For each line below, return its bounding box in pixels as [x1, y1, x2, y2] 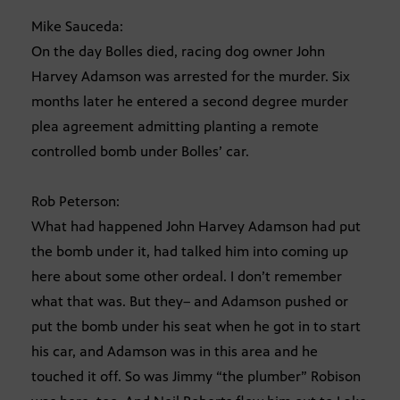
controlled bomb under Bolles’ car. [31, 143, 249, 161]
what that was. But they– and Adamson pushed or [31, 293, 348, 311]
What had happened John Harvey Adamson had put [31, 218, 361, 236]
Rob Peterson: [31, 193, 120, 211]
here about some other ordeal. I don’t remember [31, 268, 342, 286]
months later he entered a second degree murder [31, 93, 348, 111]
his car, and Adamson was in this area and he [31, 343, 318, 361]
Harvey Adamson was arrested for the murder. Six [31, 68, 350, 86]
